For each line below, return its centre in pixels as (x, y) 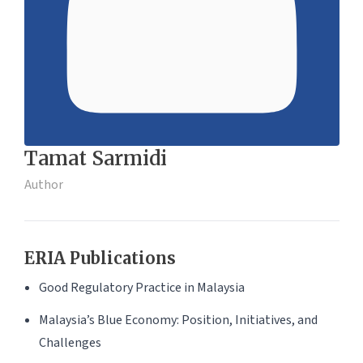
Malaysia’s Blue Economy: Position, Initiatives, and (178, 320)
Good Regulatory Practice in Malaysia (141, 287)
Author (43, 184)
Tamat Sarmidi (95, 158)
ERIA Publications (100, 258)
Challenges (70, 342)
